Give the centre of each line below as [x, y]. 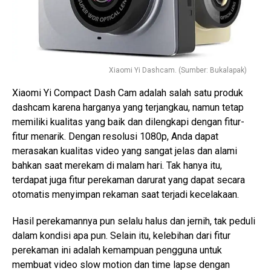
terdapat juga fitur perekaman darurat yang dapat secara [129, 180]
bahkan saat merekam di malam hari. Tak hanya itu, [117, 165]
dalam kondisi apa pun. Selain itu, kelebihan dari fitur [121, 235]
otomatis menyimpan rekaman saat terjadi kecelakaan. [126, 194]
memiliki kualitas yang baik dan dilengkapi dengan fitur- [128, 122]
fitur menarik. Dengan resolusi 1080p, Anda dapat [115, 136]
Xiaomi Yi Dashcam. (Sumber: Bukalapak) [178, 70]
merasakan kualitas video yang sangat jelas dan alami [125, 151]
